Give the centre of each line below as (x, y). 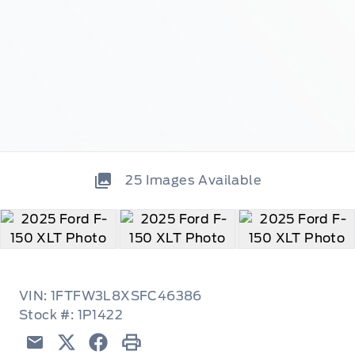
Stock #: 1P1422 (71, 315)
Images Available (203, 180)
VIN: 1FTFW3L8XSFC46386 (111, 296)
